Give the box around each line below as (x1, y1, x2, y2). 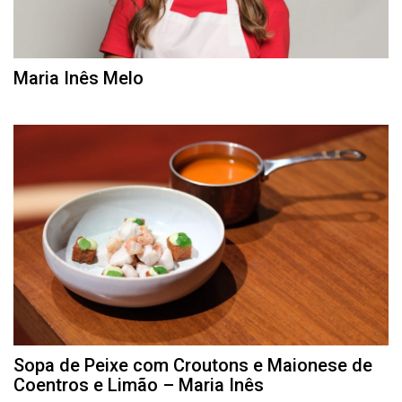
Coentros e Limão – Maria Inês (13, 374, 264, 397)
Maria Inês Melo (13, 66, 144, 89)
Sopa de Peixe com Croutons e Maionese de (13, 354, 372, 377)
